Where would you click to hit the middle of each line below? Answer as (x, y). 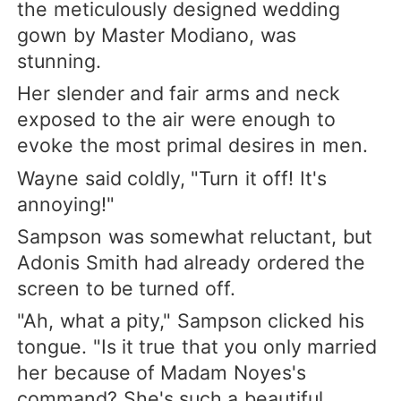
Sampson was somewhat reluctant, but (195, 236)
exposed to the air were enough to (176, 119)
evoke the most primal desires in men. (192, 145)
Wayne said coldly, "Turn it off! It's (172, 178)
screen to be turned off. (126, 288)
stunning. (60, 61)
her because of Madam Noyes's (162, 372)
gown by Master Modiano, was (157, 35)
